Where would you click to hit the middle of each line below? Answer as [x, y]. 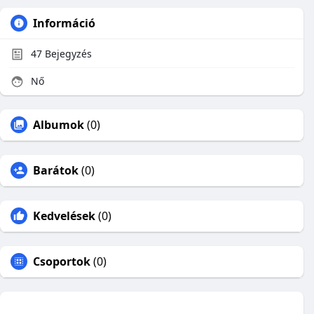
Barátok [56, 170]
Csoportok [62, 261]
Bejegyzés [67, 54]
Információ [64, 23]
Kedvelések [64, 216]
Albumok [59, 125]
